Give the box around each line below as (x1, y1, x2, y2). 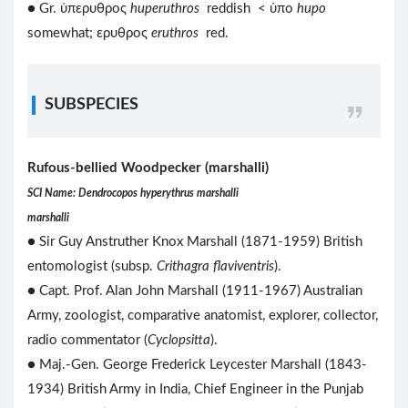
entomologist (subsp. (27, 259, 157, 273)
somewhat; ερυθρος (27, 25, 151, 40)
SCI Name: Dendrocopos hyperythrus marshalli (27, 187, 239, 199)
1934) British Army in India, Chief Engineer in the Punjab (27, 382, 363, 396)
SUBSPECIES (45, 96, 138, 113)
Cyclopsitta (148, 332, 210, 347)
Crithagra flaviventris (157, 259, 274, 273)
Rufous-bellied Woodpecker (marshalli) (27, 160, 269, 175)
